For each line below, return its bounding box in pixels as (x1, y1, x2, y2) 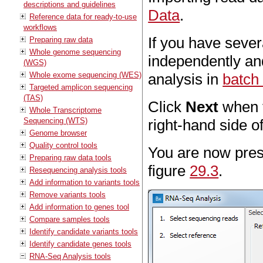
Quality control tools (29, 140, 97, 150)
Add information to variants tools (29, 177, 140, 187)
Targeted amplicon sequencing (29, 82, 133, 92)
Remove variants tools (29, 190, 106, 199)
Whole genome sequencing (29, 47, 121, 56)
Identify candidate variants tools (29, 227, 138, 236)
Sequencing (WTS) (23, 116, 87, 125)
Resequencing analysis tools (29, 165, 127, 174)
